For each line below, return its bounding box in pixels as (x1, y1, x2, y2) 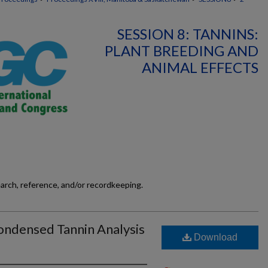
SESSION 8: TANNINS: (117, 25, 258, 42)
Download (191, 232, 237, 242)
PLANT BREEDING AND (105, 42, 258, 59)
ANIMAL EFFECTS (142, 59, 258, 76)
